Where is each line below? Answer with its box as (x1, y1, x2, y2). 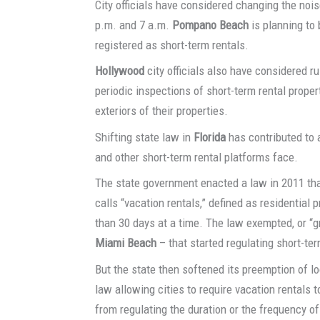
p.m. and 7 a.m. (95, 17, 170, 32)
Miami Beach (95, 236, 157, 251)
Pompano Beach (169, 17, 249, 32)
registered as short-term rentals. (95, 37, 249, 52)
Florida (191, 129, 226, 144)
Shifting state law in (95, 129, 191, 144)
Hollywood (95, 64, 145, 79)
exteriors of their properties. (95, 104, 229, 119)
